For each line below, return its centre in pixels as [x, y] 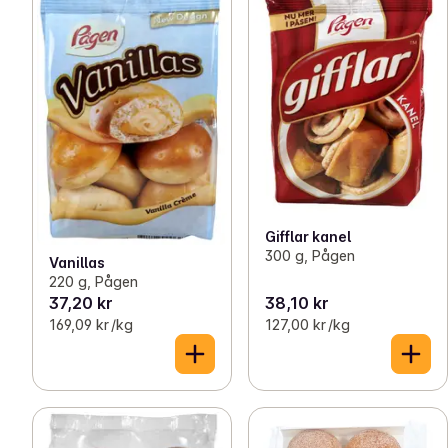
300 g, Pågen [310, 255]
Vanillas [77, 263]
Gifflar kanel [308, 236]
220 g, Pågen [93, 282]
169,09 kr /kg [91, 325]
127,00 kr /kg [307, 325]
